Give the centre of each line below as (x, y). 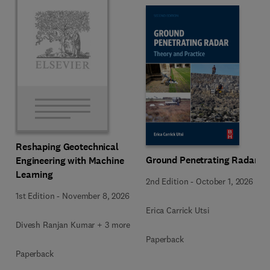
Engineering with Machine (70, 161)
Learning (34, 174)
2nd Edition (167, 181)
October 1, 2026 (224, 181)
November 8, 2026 (96, 196)
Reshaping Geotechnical (67, 147)
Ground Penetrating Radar (202, 160)
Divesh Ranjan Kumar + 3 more (73, 225)
